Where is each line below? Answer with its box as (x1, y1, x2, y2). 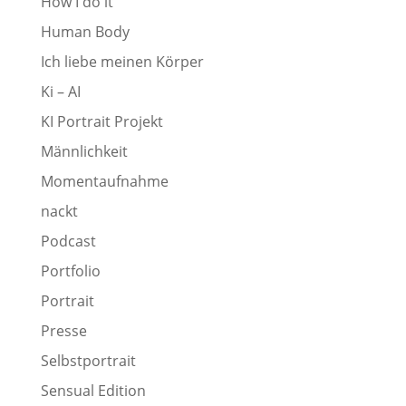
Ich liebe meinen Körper (40, 52, 204, 72)
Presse (40, 321, 87, 341)
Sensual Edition (40, 381, 146, 401)
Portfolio (40, 261, 101, 281)
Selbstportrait (40, 351, 136, 371)
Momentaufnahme (40, 171, 169, 191)
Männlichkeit (40, 141, 128, 161)
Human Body (40, 22, 130, 42)
